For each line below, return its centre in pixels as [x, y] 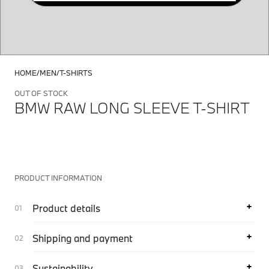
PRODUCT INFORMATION [58, 178]
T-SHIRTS [76, 73]
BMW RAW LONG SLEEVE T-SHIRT [132, 108]
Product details [66, 208]
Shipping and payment [83, 238]
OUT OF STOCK [41, 93]
